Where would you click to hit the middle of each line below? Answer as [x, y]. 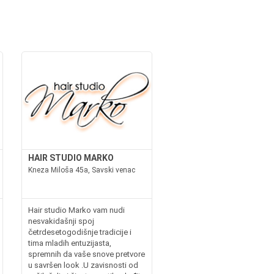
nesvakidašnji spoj [61, 221]
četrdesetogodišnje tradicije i [80, 232]
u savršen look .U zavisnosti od [83, 265]
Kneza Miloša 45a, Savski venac [81, 170]
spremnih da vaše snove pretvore [86, 254]
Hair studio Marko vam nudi [76, 210]
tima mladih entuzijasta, [69, 243]
